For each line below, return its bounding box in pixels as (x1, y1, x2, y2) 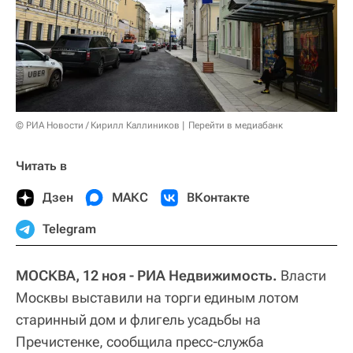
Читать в (16, 158, 67, 173)
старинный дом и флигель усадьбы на (16, 310, 261, 328)
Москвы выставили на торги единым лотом (16, 288, 299, 306)
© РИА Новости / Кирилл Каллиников (16, 119, 180, 131)
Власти (277, 266, 326, 284)
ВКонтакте (187, 189, 250, 205)
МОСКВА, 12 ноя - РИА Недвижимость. (16, 266, 277, 284)
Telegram (43, 221, 96, 236)
